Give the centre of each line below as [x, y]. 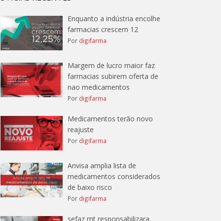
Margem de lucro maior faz [111, 65]
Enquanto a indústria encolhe [114, 18]
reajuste [80, 129]
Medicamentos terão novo [110, 119]
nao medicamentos [98, 87]
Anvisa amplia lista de [102, 166]
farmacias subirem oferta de [113, 76]
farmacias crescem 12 [103, 29]
